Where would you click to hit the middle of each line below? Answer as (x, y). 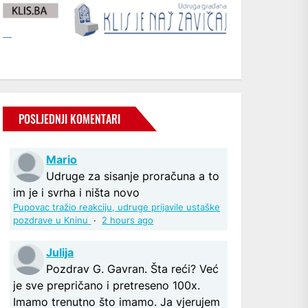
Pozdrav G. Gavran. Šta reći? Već (133, 268)
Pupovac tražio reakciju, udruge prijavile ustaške (117, 207)
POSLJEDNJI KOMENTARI (70, 119)
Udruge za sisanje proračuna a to (133, 176)
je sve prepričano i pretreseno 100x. (107, 285)
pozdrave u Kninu (52, 220)
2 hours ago (128, 220)
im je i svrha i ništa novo (77, 192)
